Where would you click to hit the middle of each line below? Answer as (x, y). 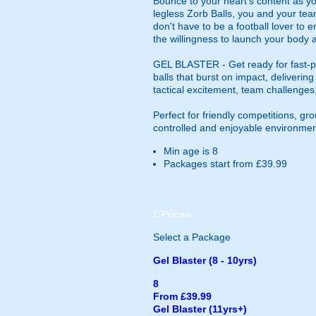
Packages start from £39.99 (225, 164)
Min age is (188, 151)
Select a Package (192, 237)
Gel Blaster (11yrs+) (200, 309)
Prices (175, 214)
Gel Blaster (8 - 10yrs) (205, 260)
